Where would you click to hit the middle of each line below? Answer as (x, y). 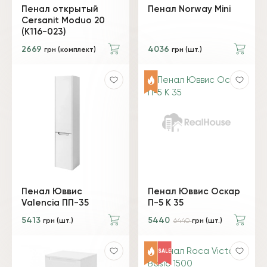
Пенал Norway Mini (189, 9)
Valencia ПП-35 (55, 203)
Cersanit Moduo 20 (63, 20)
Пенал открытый (60, 9)
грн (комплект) (70, 50)
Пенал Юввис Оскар (194, 192)
